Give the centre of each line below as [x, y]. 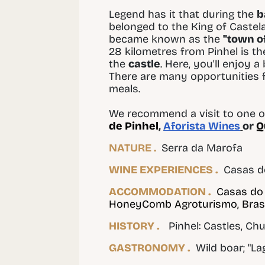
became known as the [166, 39]
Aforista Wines [202, 126]
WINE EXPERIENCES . [165, 169]
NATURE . [133, 148]
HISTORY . [135, 226]
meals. [125, 88]
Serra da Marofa [201, 148]
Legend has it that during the [183, 14]
